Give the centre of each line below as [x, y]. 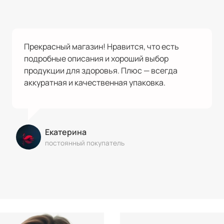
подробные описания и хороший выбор [96, 58]
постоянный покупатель [85, 143]
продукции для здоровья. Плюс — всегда [101, 70]
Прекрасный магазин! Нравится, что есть [101, 46]
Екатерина [66, 132]
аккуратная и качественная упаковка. [95, 82]
